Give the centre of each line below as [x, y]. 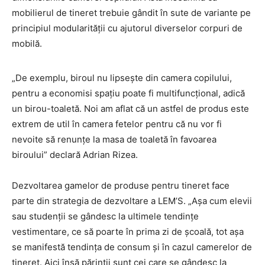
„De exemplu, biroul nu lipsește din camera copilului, [122, 78]
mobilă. [27, 43]
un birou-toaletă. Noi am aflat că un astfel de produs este [130, 109]
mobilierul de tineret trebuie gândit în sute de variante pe [131, 13]
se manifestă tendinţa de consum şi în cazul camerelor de [132, 247]
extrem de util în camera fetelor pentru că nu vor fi [117, 124]
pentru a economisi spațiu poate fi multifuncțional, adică [128, 93]
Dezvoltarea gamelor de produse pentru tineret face [121, 185]
